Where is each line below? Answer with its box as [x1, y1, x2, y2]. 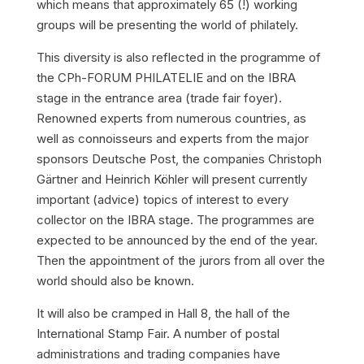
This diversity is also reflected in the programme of [36, 50, 321, 65]
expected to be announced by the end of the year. [36, 232, 318, 248]
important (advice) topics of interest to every [36, 192, 288, 207]
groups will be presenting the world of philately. [36, 17, 298, 32]
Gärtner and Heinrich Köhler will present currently [36, 171, 307, 187]
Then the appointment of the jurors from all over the [36, 253, 325, 268]
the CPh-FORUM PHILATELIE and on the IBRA [36, 70, 296, 85]
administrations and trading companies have [36, 346, 280, 362]
